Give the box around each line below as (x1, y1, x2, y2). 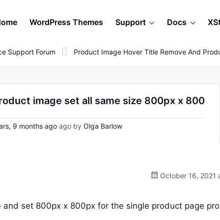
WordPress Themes (29, 17, 103, 27)
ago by (57, 122, 83, 130)
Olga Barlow (83, 122, 122, 130)
